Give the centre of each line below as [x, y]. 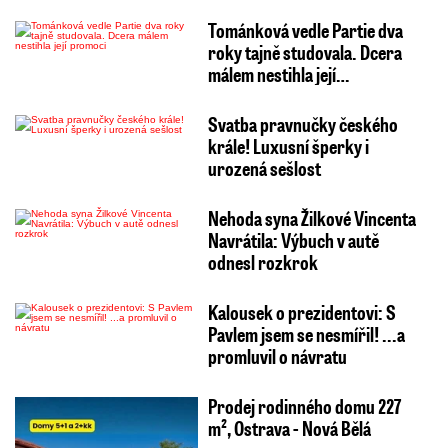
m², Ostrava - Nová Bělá [289, 427]
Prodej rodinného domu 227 [304, 405]
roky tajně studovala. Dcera [304, 51]
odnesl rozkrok [262, 261]
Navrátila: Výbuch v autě [293, 239]
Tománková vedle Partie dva [305, 29]
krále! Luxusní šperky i [288, 145]
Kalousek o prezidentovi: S [301, 311]
